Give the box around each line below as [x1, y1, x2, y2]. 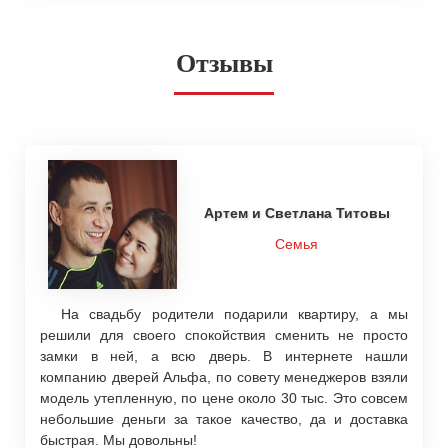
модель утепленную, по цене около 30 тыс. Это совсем [40, 389, 408, 406]
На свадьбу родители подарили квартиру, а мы [40, 305, 408, 322]
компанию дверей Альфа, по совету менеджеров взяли [40, 368, 408, 385]
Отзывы [175, 49, 273, 79]
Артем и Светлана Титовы [203, 205, 390, 222]
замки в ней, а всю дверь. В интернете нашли [40, 347, 408, 364]
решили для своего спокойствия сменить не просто [40, 326, 408, 343]
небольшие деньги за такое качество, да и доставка [40, 410, 408, 427]
